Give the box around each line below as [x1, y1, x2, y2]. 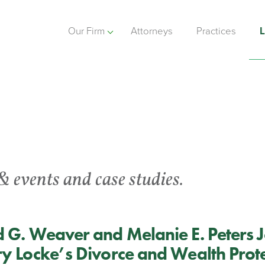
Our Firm [67, 25, 105, 37]
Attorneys [131, 25, 173, 37]
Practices [196, 25, 236, 37]
